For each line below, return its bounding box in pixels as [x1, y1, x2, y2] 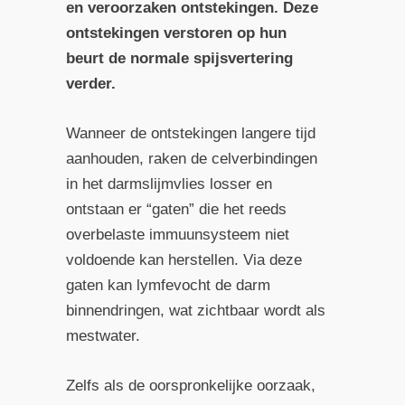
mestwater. [65, 326, 140, 344]
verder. [65, 74, 116, 92]
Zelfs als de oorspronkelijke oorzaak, [65, 376, 316, 394]
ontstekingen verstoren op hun [65, 24, 287, 42]
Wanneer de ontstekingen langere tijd [65, 124, 316, 142]
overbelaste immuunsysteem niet [65, 225, 289, 243]
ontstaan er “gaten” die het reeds [65, 200, 287, 218]
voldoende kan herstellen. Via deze [65, 250, 302, 268]
